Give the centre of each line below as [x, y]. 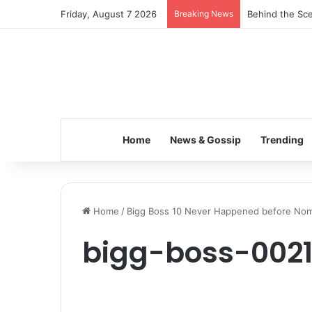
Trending [282, 140]
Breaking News [204, 14]
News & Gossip [205, 140]
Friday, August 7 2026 [109, 14]
